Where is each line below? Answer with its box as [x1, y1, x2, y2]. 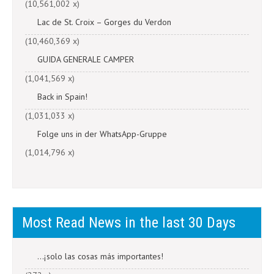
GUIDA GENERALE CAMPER [37, 54, 134, 65]
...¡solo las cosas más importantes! [37, 251, 163, 262]
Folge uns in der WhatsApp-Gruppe [37, 128, 167, 139]
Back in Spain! [37, 91, 87, 102]
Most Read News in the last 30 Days [22, 214, 235, 231]
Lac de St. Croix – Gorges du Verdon [37, 17, 171, 28]
